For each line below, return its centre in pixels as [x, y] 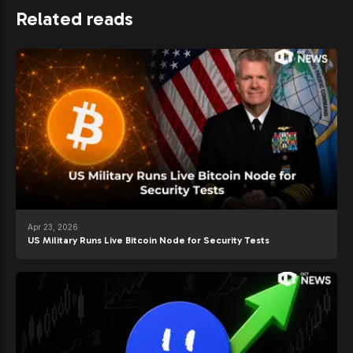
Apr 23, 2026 [53, 227]
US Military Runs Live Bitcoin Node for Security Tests [149, 241]
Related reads [74, 19]
